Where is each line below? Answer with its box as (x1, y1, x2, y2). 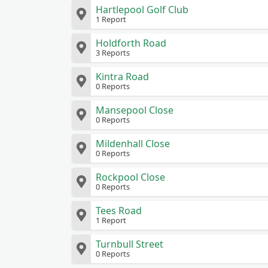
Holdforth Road (96, 36, 166, 50)
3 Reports (96, 47, 130, 58)
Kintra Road (96, 70, 149, 83)
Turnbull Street (96, 237, 163, 251)
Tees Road (96, 204, 142, 217)
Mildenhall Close (96, 137, 170, 150)
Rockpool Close (96, 170, 165, 184)
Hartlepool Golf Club (96, 3, 188, 16)
